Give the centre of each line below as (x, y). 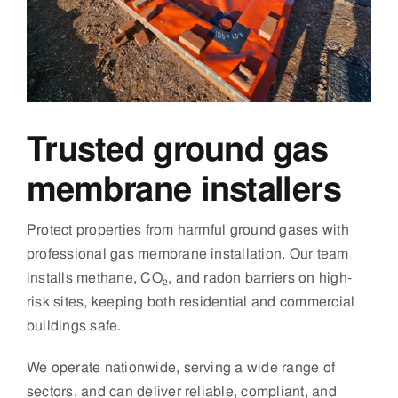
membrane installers (184, 188)
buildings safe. (74, 325)
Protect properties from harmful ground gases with (187, 229)
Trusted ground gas (177, 148)
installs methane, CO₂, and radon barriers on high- (189, 277)
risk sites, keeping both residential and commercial (191, 301)
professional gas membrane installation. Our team (187, 253)
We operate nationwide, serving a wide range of (181, 367)
